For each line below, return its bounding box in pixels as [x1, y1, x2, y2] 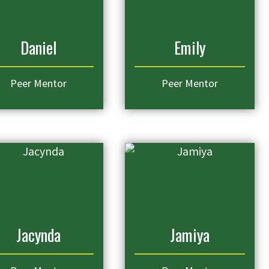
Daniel [20, 35, 56, 59]
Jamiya [170, 222, 210, 247]
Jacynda [16, 222, 61, 247]
